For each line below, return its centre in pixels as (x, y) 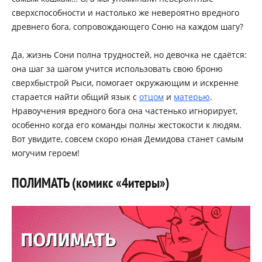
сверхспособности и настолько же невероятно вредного (125, 12)
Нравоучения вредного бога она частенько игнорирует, (125, 111)
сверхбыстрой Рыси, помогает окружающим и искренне (125, 82)
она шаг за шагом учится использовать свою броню (117, 68)
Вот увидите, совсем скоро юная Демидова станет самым (127, 139)
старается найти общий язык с (75, 96)
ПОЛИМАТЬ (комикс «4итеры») (91, 182)
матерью (192, 96)
